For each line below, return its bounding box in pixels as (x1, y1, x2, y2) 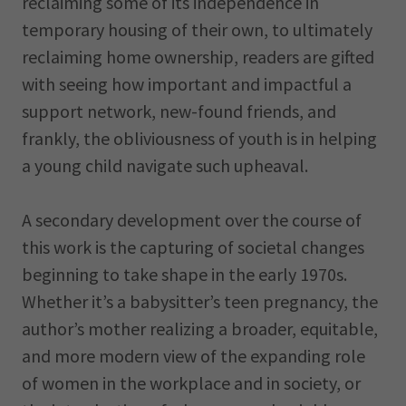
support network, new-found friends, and (22, 100, 336, 122)
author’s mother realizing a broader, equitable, (22, 317, 378, 340)
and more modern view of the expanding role (22, 344, 365, 367)
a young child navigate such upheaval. (22, 154, 308, 177)
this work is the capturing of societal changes (22, 236, 364, 258)
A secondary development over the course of (22, 208, 362, 231)
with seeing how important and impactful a (22, 72, 352, 95)
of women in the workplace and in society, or (22, 372, 361, 394)
